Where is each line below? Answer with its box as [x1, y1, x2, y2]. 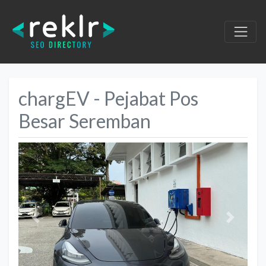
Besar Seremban [18, 109, 151, 132]
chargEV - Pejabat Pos [18, 86, 198, 110]
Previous [34, 218, 71, 230]
